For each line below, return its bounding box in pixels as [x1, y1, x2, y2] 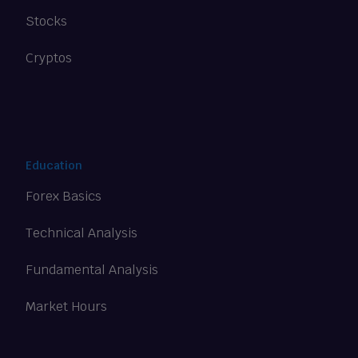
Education [26, 158, 82, 173]
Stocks [26, 13, 68, 30]
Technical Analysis [26, 224, 138, 241]
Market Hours [26, 297, 108, 315]
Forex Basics [26, 187, 102, 205]
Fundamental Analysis [26, 261, 159, 278]
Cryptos [26, 50, 73, 67]
